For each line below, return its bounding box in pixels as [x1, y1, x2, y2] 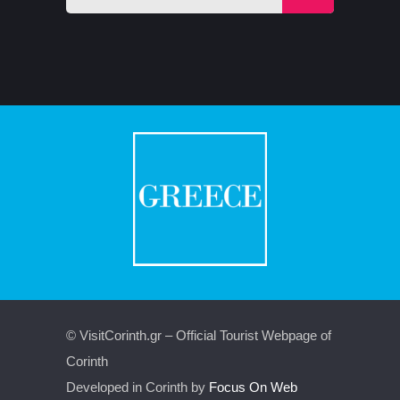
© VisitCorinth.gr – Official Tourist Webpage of [66, 328, 331, 344]
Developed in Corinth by [66, 379, 209, 396]
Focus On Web [209, 379, 297, 396]
